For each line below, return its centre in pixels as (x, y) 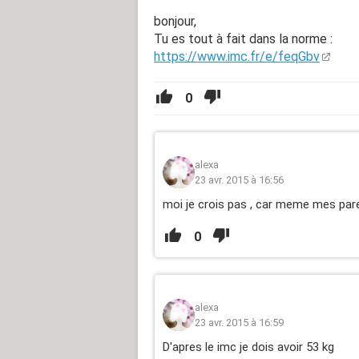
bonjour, (175, 21)
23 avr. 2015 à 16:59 (239, 322)
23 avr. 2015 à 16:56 (239, 179)
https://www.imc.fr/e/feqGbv (237, 56)
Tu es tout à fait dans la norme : (243, 38)
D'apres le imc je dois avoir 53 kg (248, 347)
